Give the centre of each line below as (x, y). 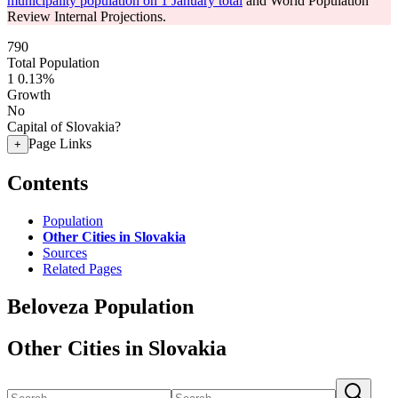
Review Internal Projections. (87, 16)
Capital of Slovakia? (64, 127)
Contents (48, 183)
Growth (29, 95)
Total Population (53, 63)
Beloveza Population (100, 306)
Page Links (60, 143)
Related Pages (82, 268)
